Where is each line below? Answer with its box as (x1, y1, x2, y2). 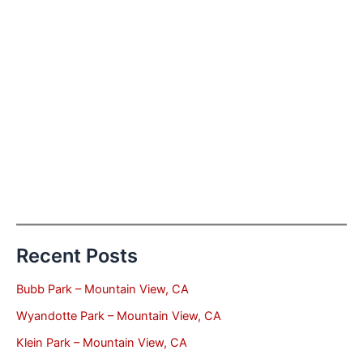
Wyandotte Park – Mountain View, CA (16, 308, 221, 323)
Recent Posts (16, 244, 138, 268)
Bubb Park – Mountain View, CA (16, 281, 189, 297)
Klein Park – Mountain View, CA (16, 335, 187, 350)
